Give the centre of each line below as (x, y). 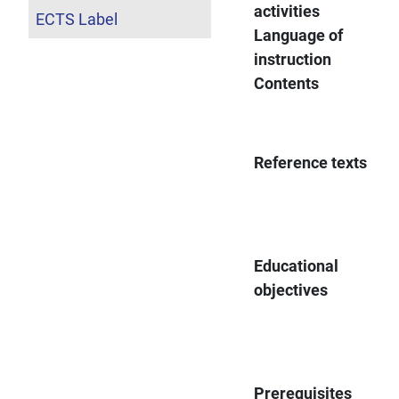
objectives (291, 289)
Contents (287, 83)
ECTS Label (77, 19)
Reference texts (311, 162)
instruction (293, 59)
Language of (299, 35)
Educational (297, 265)
